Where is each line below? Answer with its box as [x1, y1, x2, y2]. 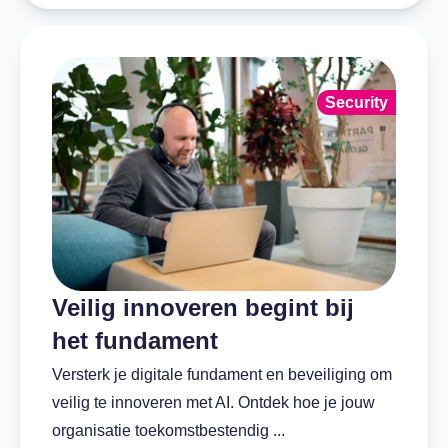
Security [325, 93, 388, 111]
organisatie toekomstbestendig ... [52, 422, 285, 440]
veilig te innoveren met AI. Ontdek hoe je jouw [52, 394, 375, 412]
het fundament [52, 327, 218, 355]
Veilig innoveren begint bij [52, 294, 354, 322]
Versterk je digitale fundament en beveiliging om [52, 366, 392, 384]
